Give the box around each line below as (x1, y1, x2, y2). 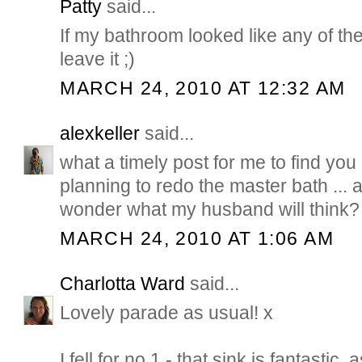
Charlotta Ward (60, 273, 186, 295)
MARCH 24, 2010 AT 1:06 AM (60, 227, 334, 249)
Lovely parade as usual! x (60, 302, 274, 324)
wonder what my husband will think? (60, 199, 360, 221)
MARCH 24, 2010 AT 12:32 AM (60, 77, 346, 99)
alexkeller (60, 123, 141, 145)
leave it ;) (60, 48, 136, 70)
